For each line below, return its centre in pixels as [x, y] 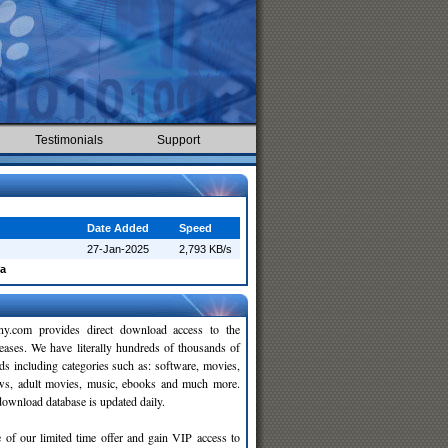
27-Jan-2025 [118, 249]
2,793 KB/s [205, 249]
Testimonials [69, 140]
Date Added [118, 228]
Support [178, 140]
